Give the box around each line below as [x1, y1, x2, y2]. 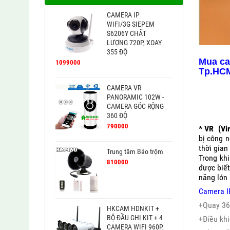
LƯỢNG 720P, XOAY [107, 39, 162, 47]
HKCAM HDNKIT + [107, 204, 159, 213]
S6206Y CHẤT [107, 29, 146, 38]
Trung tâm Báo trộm [107, 147, 163, 156]
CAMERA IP [107, 11, 140, 20]
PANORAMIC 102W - [107, 93, 164, 102]
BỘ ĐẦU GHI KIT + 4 [107, 214, 163, 222]
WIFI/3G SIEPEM [107, 20, 155, 29]
